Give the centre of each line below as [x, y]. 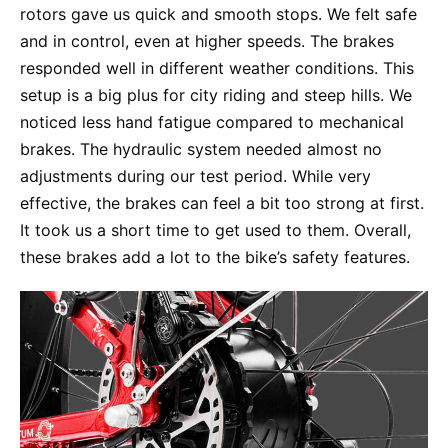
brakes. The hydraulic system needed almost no [201, 149]
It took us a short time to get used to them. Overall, [215, 230]
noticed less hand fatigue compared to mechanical [212, 122]
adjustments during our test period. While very [195, 176]
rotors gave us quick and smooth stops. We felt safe [218, 14]
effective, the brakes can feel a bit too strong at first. [222, 203]
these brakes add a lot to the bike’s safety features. [215, 257]
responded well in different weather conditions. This [217, 68]
